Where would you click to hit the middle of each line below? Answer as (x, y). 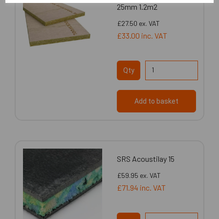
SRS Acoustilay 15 (146, 158)
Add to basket (156, 101)
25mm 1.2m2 (137, 6)
